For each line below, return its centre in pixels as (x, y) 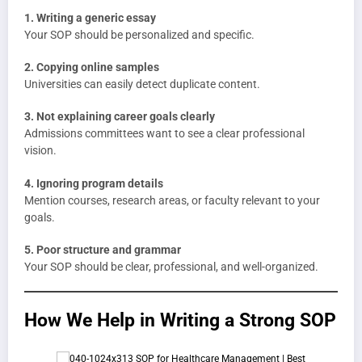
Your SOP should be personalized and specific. (139, 34)
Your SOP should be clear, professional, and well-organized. (171, 266)
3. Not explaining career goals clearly (120, 117)
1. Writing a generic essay (90, 17)
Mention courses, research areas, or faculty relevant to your (172, 200)
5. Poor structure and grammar (103, 249)
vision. (40, 151)
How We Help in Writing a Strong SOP (180, 320)
